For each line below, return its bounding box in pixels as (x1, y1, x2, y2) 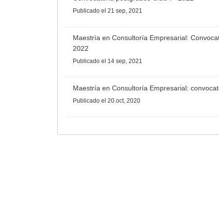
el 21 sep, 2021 (101, 7, 142, 15)
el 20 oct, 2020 (101, 97, 140, 105)
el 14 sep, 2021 (101, 58, 142, 65)
